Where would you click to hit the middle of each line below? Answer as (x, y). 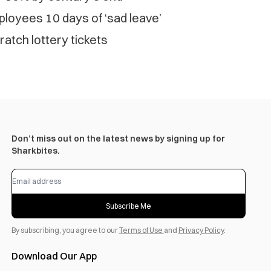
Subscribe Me (128, 206)
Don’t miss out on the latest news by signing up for (118, 139)
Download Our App (54, 256)
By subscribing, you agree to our (65, 230)
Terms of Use (141, 230)
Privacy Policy (201, 230)
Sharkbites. (35, 151)
